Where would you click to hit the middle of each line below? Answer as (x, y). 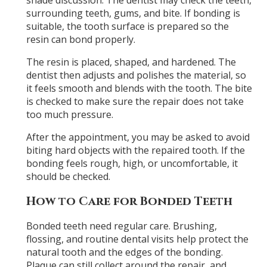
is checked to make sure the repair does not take (135, 102)
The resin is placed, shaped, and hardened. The (131, 62)
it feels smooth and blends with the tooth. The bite (139, 89)
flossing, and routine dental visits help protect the (137, 239)
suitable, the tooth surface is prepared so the (127, 27)
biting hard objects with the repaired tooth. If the (135, 150)
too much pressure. (69, 115)
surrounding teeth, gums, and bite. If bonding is (133, 13)
